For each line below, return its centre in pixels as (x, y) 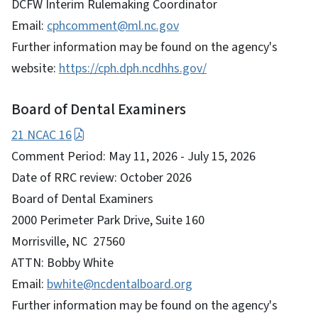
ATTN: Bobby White (62, 263)
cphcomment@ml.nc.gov (113, 26)
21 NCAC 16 (42, 135)
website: (35, 68)
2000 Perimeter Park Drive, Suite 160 (108, 220)
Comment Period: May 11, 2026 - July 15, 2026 (133, 156)
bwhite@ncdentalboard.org (120, 284)
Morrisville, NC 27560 (68, 241)
